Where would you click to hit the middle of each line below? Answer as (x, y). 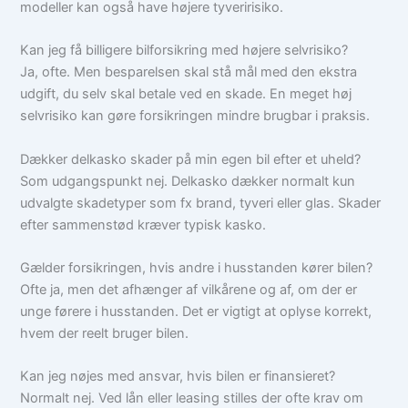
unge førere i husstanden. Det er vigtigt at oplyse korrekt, (196, 312)
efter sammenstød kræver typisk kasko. (143, 224)
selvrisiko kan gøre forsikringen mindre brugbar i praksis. (195, 116)
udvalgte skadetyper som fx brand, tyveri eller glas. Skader (201, 203)
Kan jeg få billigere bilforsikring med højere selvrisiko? (184, 51)
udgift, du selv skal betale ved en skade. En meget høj (186, 94)
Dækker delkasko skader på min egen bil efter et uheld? (191, 159)
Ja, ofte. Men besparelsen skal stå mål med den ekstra (189, 72)
